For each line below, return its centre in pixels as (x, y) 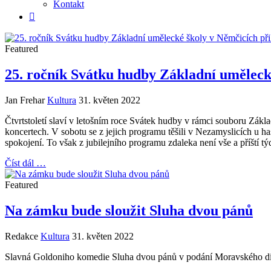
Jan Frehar (25, 100)
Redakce (21, 236)
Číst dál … (25, 163)
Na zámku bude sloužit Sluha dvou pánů (129, 210)
